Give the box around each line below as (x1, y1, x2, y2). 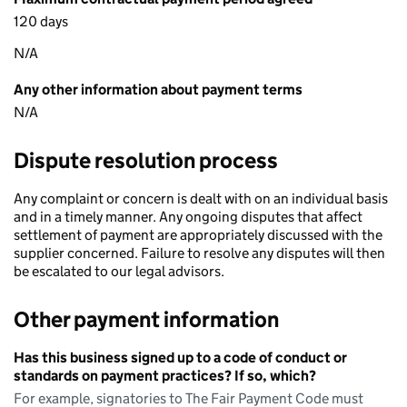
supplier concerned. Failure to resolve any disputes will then (14, 244, 385, 262)
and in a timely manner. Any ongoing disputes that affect (14, 208, 362, 225)
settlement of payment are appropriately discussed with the (14, 226, 382, 243)
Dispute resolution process (14, 147, 278, 174)
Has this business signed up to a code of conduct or (14, 349, 347, 366)
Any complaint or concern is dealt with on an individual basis (14, 190, 388, 207)
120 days (14, 13, 68, 30)
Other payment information (14, 306, 279, 333)
